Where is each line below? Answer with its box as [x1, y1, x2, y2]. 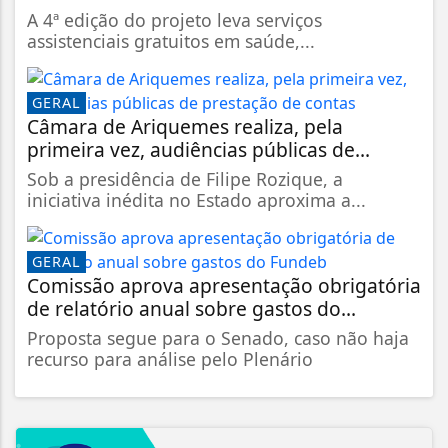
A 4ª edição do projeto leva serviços [27, 8, 322, 33]
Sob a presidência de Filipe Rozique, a [27, 167, 343, 192]
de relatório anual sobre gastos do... [27, 295, 356, 323]
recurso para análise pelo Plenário [27, 347, 313, 372]
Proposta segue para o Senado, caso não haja [27, 326, 409, 351]
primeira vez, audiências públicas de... [27, 136, 370, 164]
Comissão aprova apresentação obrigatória [27, 272, 421, 300]
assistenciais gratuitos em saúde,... [27, 29, 315, 54]
